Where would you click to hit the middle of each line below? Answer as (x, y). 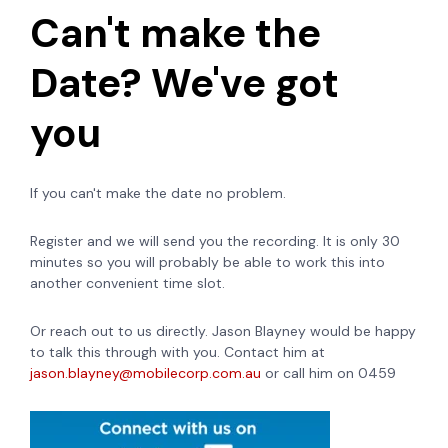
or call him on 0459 (330, 372)
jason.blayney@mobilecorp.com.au (145, 372)
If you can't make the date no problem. (158, 192)
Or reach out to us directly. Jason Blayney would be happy (223, 330)
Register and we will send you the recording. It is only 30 (215, 240)
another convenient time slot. (127, 282)
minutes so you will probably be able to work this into (207, 261)
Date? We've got (184, 82)
